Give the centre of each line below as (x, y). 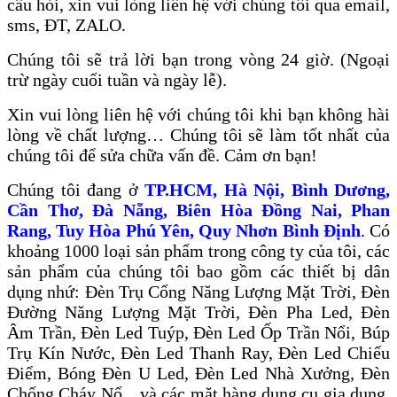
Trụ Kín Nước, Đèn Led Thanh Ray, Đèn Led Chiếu (198, 353)
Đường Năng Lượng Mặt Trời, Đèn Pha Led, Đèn (198, 312)
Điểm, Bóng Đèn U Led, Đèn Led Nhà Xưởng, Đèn (198, 374)
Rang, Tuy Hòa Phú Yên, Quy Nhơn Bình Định (184, 231)
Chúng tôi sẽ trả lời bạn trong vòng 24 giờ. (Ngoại (198, 60)
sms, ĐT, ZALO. (66, 25)
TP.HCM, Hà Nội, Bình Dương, (267, 190)
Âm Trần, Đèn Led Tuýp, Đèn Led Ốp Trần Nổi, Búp (198, 333)
